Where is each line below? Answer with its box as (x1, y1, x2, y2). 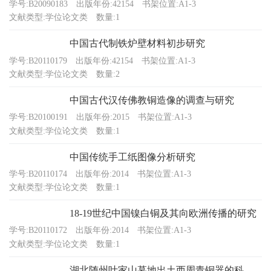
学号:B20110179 (9, 56, 67, 65)
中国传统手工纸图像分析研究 (70, 151, 195, 162)
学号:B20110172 (9, 226, 67, 235)
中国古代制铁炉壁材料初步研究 (70, 38, 205, 49)
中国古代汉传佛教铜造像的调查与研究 (70, 95, 234, 106)
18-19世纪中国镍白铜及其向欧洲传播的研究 (70, 208, 256, 219)
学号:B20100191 (9, 113, 68, 122)
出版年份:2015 (76, 113, 129, 122)
